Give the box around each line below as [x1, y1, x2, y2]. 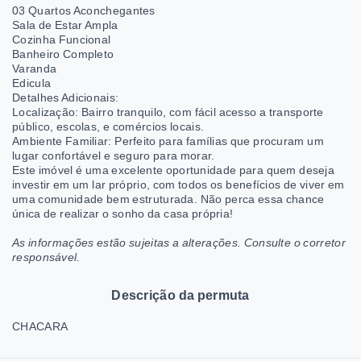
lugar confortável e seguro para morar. [12, 149, 215, 162]
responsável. [12, 251, 81, 263]
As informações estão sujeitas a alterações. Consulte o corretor [12, 236, 346, 249]
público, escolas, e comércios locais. [12, 120, 205, 133]
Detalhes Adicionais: [12, 91, 119, 104]
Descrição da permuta [111, 288, 250, 302]
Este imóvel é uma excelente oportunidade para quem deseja [12, 164, 335, 176]
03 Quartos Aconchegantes [12, 4, 156, 17]
